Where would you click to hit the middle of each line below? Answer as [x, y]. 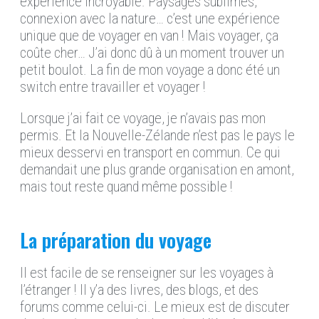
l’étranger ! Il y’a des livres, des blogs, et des [139, 290]
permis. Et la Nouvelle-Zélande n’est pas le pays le [157, 136]
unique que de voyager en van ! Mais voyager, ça [149, 36]
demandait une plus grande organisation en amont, [157, 170]
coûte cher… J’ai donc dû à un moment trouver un [152, 53]
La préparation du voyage [116, 240]
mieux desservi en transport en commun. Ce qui [150, 153]
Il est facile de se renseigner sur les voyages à [147, 273]
